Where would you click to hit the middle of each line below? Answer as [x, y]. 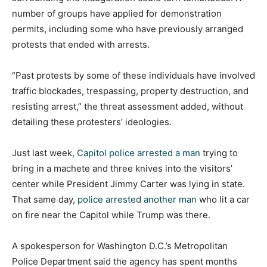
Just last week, [44, 153]
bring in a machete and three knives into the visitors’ [122, 168]
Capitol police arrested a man [139, 153]
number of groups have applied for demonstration [117, 13]
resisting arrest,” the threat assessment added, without [128, 106]
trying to [219, 153]
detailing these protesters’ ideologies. [92, 122]
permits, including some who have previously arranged [128, 29]
